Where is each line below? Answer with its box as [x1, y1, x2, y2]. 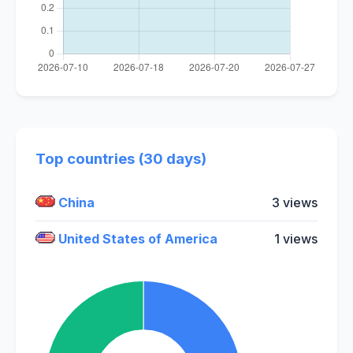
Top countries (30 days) [35, 149, 206, 168]
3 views [272, 194, 318, 210]
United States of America [55, 230, 217, 247]
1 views [274, 230, 318, 247]
